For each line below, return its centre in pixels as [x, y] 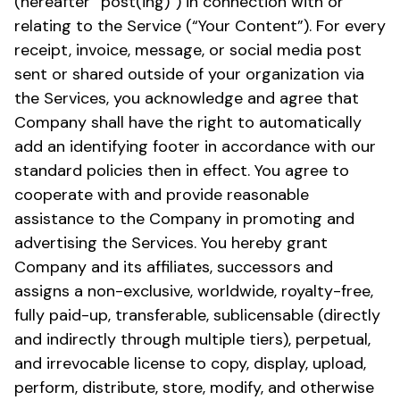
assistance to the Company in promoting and [184, 218]
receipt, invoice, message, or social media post [188, 50]
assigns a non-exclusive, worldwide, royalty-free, [194, 291]
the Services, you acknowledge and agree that [187, 98]
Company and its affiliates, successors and [174, 267]
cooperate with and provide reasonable [162, 194]
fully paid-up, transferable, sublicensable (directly [197, 315]
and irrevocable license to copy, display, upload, [190, 363]
